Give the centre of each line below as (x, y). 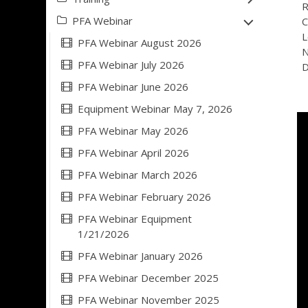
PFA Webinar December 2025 (148, 278)
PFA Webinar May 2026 (133, 131)
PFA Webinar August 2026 (140, 43)
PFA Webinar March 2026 (137, 175)
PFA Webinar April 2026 (133, 153)
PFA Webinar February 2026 (144, 197)
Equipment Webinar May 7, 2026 (155, 109)
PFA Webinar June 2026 (133, 87)
